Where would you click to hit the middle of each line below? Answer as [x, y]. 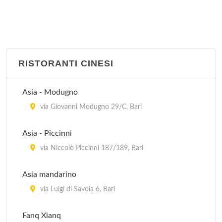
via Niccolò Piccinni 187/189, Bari [91, 148]
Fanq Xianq [42, 216]
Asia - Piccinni [47, 133]
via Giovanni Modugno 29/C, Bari [90, 107]
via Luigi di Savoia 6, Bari [77, 189]
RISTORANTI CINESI [66, 63]
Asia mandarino [49, 174]
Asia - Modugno [50, 92]
